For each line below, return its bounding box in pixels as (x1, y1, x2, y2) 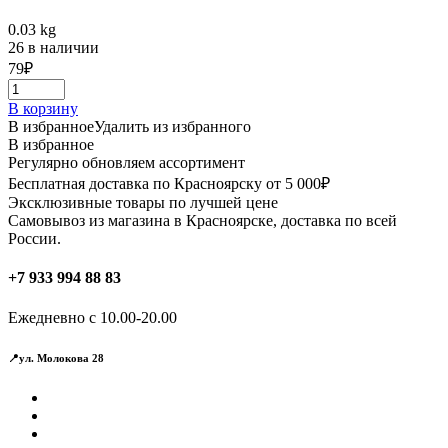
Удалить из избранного (94, 118, 251, 136)
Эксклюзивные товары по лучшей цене (8, 194, 278, 212)
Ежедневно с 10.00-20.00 (8, 308, 177, 326)
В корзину (8, 100, 78, 118)
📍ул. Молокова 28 (8, 351, 104, 364)
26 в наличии (8, 39, 99, 57)
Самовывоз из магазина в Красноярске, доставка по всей (8, 212, 397, 230)
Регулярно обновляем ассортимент (8, 154, 245, 172)
